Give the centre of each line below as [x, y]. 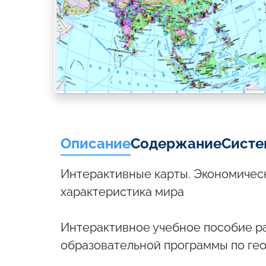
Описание [96, 144]
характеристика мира [122, 192]
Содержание [176, 144]
